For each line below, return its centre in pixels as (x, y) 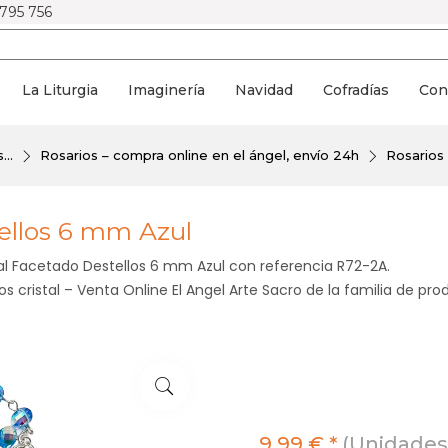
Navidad (264, 90)
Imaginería (166, 90)
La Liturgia (60, 90)
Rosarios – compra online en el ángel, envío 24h (199, 155)
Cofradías (356, 90)
